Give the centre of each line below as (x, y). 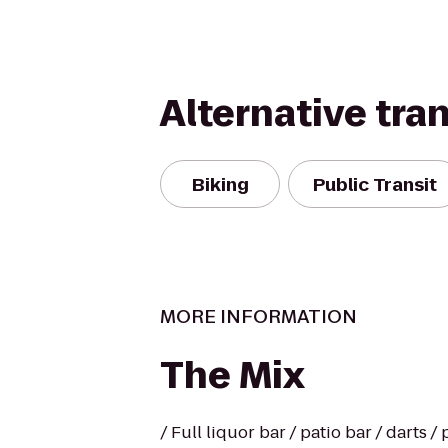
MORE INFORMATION (258, 316)
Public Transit (375, 184)
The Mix (232, 375)
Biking (220, 184)
